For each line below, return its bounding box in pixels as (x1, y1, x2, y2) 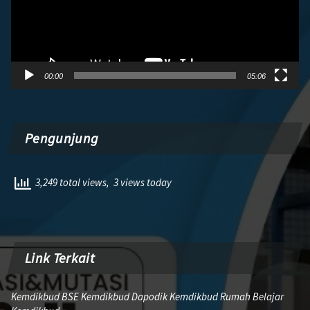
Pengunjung (25, 129, 99, 147)
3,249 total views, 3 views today (31, 176, 172, 190)
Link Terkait (25, 249, 95, 267)
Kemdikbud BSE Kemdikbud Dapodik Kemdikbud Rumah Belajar (11, 290, 284, 304)
